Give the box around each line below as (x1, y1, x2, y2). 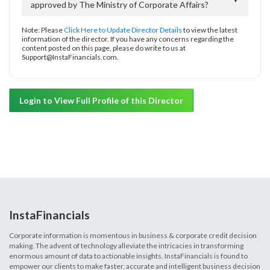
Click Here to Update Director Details (64, 25, 182, 34)
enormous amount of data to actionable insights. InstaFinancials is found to (9, 251, 248, 260)
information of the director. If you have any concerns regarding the (22, 34, 234, 43)
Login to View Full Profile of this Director (19, 95, 183, 105)
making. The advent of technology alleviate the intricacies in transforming (9, 240, 243, 250)
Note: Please (22, 25, 64, 34)
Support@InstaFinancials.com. (22, 52, 119, 61)
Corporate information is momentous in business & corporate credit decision (9, 230, 257, 240)
